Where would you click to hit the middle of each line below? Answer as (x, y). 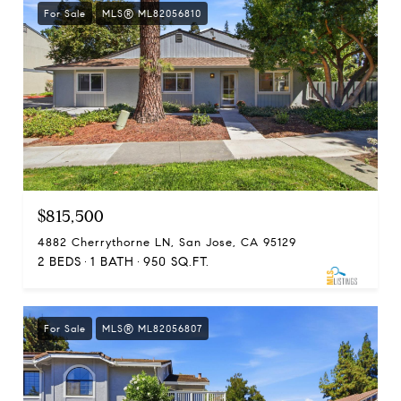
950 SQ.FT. (176, 261)
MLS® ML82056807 (152, 328)
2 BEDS (60, 261)
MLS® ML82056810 (152, 13)
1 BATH (112, 261)
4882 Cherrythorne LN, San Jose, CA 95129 (167, 242)
